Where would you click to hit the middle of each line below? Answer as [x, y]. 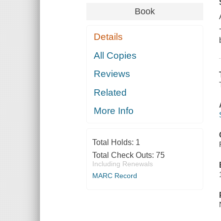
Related [110, 92]
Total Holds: [114, 143]
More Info [114, 111]
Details [109, 37]
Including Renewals [122, 164]
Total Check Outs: [124, 155]
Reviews [112, 74]
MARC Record [114, 176]
